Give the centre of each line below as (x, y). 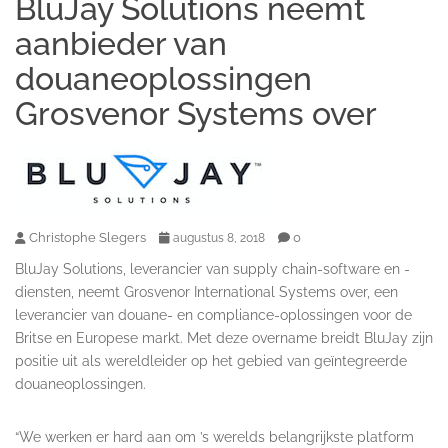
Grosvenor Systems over (196, 113)
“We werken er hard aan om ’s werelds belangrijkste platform (214, 436)
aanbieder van (121, 43)
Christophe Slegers (87, 237)
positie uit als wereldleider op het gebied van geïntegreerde (211, 360)
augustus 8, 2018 (219, 237)
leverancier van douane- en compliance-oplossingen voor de (213, 314)
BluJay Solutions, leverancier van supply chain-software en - (212, 268)
